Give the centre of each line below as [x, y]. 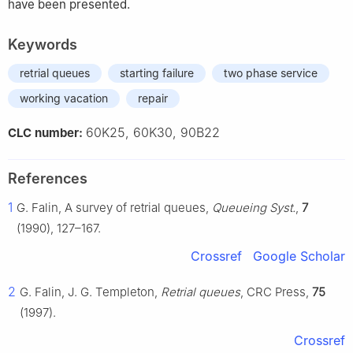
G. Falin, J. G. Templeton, [90, 292]
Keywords [43, 45]
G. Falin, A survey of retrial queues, [114, 208]
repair [153, 98]
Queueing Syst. [254, 208]
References [48, 179]
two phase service [271, 73]
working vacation [64, 98]
